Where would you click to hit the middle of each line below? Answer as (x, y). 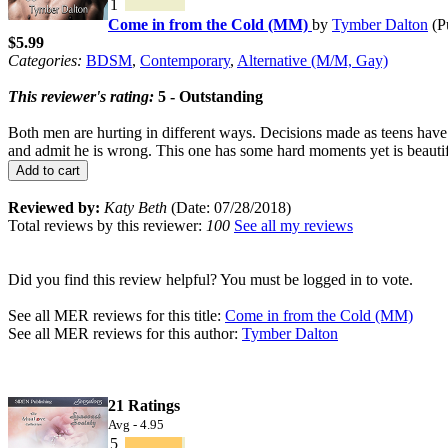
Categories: (45, 60)
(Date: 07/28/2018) (229, 207)
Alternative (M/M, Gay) (312, 60)
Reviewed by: (54, 207)
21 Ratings (144, 405)
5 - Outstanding (208, 96)
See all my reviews (293, 225)
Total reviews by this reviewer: (107, 225)
